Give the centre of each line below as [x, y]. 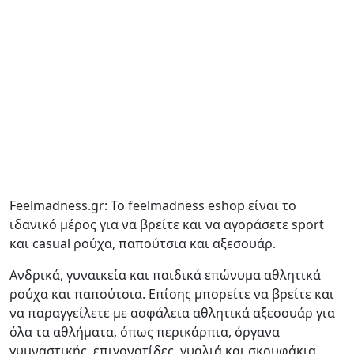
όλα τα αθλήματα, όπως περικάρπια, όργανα [145, 331]
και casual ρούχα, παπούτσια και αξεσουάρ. [143, 243]
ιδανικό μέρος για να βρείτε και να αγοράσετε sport [167, 224]
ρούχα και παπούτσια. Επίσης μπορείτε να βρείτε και [172, 294]
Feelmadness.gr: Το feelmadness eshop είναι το [153, 205]
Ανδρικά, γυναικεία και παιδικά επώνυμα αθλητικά [165, 275]
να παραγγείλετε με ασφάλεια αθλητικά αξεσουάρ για [172, 313]
